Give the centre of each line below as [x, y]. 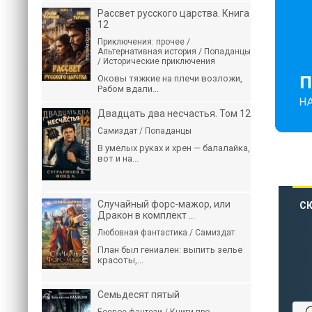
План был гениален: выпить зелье [170, 250]
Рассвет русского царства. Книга [173, 13]
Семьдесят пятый [139, 295]
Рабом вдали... [128, 89]
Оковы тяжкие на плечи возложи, [170, 78]
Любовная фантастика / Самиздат [166, 233]
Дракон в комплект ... [146, 215]
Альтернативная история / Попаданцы [174, 52]
